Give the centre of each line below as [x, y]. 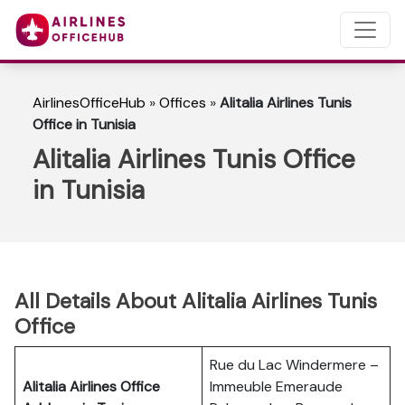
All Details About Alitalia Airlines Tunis [196, 301]
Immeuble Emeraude [276, 386]
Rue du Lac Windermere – [294, 365]
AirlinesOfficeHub [89, 103]
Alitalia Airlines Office [91, 386]
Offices [183, 103]
